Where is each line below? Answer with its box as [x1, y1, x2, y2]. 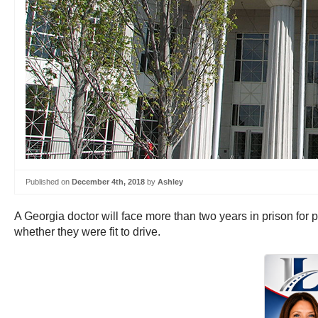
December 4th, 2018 [72, 177, 145, 186]
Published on [26, 177, 72, 186]
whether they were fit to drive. [14, 225, 160, 238]
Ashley [158, 177, 183, 186]
